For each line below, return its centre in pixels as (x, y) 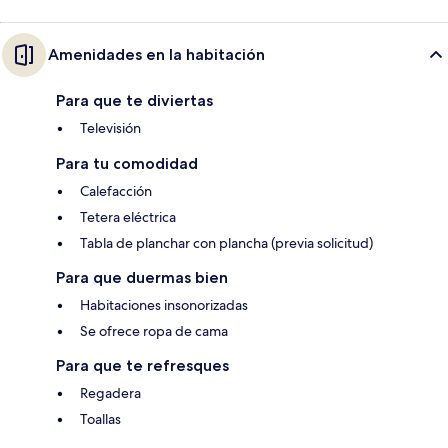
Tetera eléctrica (128, 217)
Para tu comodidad (127, 164)
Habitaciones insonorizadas (164, 305)
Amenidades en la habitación (156, 55)
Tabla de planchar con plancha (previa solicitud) (226, 243)
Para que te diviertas (134, 101)
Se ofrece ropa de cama (154, 331)
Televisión (110, 128)
